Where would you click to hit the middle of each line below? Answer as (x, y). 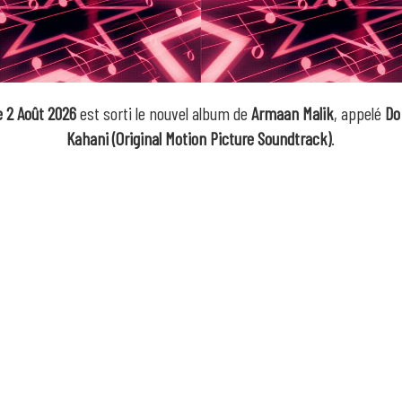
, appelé (359, 113)
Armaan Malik (292, 113)
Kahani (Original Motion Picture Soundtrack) (199, 138)
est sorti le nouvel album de (163, 113)
